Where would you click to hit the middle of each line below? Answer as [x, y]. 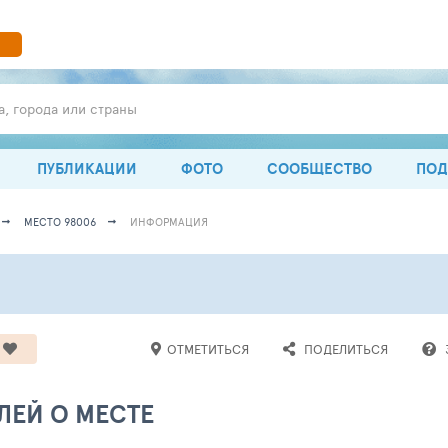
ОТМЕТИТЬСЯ [208, 349]
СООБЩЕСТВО [319, 168]
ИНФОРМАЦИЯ [169, 221]
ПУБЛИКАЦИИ [87, 168]
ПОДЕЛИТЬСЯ [346, 349]
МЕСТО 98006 [60, 221]
